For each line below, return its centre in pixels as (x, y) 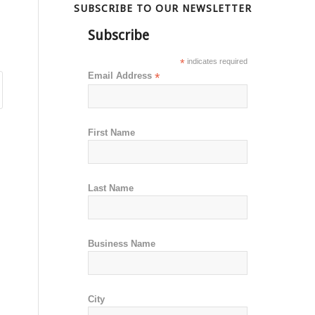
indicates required (216, 61)
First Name (112, 133)
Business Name (122, 244)
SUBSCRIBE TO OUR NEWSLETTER (163, 8)
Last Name (111, 188)
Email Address (122, 76)
